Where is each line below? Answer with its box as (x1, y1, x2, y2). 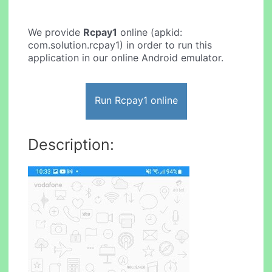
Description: (28, 135, 115, 154)
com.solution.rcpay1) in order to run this (28, 39, 212, 52)
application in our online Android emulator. (28, 52, 224, 64)
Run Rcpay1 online (94, 93, 178, 106)
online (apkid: (117, 26, 183, 39)
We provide (28, 26, 84, 39)
